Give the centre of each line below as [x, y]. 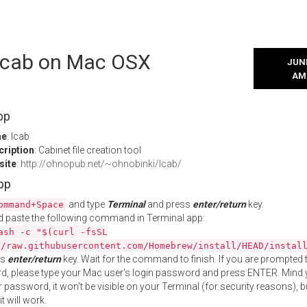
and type [87, 204]
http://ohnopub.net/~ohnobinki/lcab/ [101, 164]
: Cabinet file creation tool [88, 150]
